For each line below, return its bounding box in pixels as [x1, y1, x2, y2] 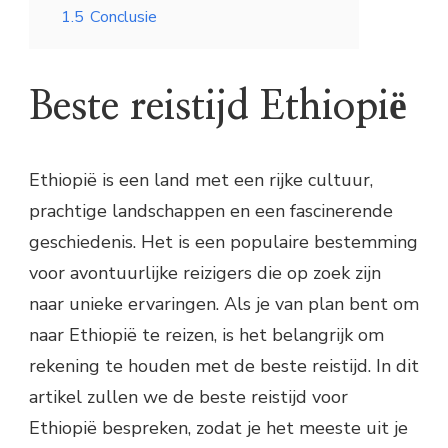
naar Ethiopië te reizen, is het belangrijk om [29, 323, 384, 348]
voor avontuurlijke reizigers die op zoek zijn [29, 261, 381, 286]
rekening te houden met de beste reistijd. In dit [29, 354, 419, 379]
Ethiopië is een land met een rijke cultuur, [29, 168, 373, 193]
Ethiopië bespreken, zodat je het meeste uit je [29, 416, 408, 441]
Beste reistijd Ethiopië [29, 86, 407, 127]
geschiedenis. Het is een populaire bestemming [29, 230, 418, 255]
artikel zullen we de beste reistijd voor [29, 385, 348, 410]
